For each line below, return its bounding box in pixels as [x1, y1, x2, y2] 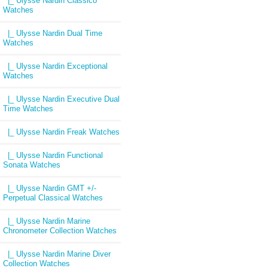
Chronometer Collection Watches [3, 226, 117, 235]
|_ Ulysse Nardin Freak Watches [3, 127, 120, 136]
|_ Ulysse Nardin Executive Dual [3, 94, 120, 103]
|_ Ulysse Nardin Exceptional [3, 61, 108, 71]
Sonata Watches [3, 160, 60, 169]
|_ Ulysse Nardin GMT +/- [3, 183, 96, 193]
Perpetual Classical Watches [3, 193, 103, 202]
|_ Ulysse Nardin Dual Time [3, 28, 102, 38]
